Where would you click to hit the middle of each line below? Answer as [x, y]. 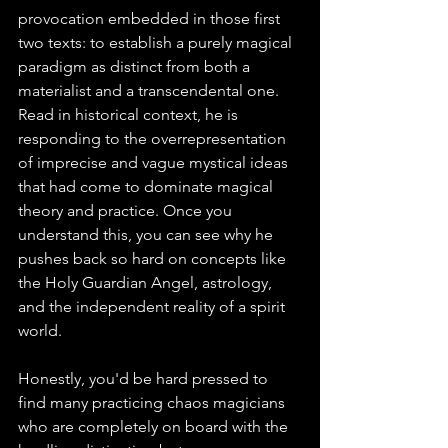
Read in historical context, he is [130, 115]
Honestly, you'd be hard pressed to [145, 379]
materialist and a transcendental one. [150, 91]
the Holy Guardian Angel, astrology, [147, 283]
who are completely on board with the [155, 427]
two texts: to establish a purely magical [157, 43]
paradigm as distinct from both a [136, 67]
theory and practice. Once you [127, 211]
